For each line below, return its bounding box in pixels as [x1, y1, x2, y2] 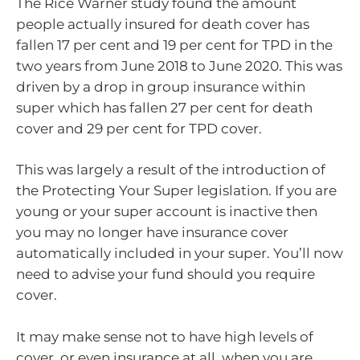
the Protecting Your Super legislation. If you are [16, 182, 337, 199]
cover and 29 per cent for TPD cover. [16, 120, 262, 137]
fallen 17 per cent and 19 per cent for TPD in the [16, 36, 333, 53]
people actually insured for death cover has [16, 15, 309, 32]
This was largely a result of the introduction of [16, 162, 325, 178]
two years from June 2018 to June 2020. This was [16, 57, 342, 74]
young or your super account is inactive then [16, 203, 317, 220]
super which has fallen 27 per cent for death [16, 99, 313, 116]
